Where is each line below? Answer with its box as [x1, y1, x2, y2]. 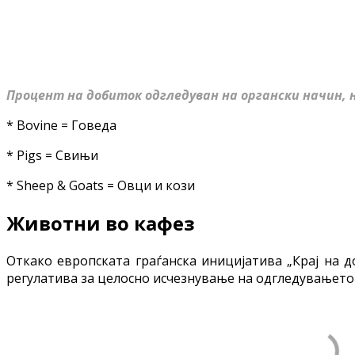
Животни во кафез [6, 209, 195, 236]
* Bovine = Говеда [6, 116, 116, 134]
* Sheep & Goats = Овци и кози [6, 176, 195, 194]
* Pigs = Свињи [6, 146, 98, 164]
